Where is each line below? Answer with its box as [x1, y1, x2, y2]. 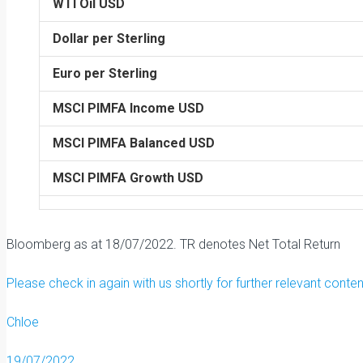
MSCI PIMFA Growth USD [53, 170, 203, 186]
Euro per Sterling [53, 66, 157, 81]
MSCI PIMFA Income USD [53, 100, 204, 116]
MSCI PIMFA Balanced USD [53, 135, 215, 151]
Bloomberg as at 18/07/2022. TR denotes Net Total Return [6, 237, 340, 252]
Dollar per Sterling [53, 31, 165, 46]
